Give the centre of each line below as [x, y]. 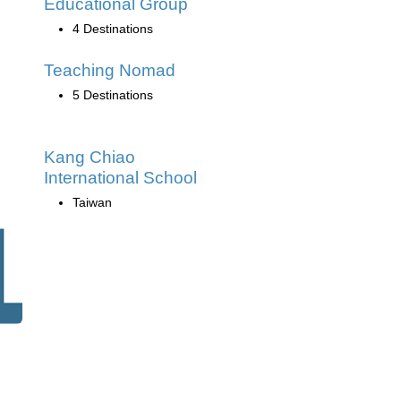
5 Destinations [113, 94]
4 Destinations [113, 28]
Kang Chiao [90, 157]
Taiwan [92, 202]
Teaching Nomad [110, 70]
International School [120, 177]
